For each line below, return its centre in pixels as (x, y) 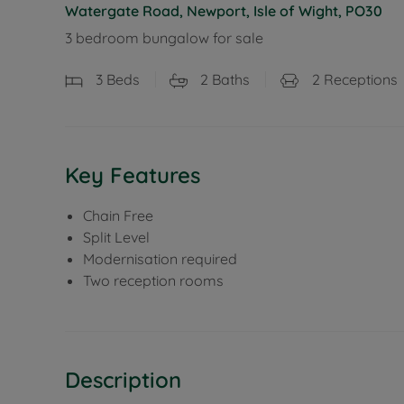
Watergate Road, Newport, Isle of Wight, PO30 (224, 11)
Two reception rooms (153, 280)
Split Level (116, 237)
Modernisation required (160, 258)
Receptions (359, 79)
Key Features (133, 174)
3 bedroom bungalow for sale (164, 38)
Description (123, 379)
